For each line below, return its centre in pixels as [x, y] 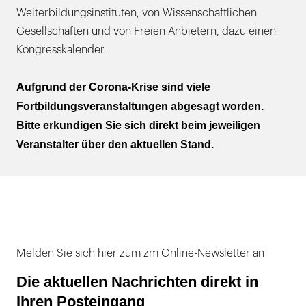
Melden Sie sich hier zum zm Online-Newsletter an [140, 253]
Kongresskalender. [61, 50]
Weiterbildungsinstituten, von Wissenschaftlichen [137, 13]
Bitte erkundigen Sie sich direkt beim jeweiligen [138, 125]
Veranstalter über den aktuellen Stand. [115, 144]
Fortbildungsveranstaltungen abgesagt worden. [140, 106]
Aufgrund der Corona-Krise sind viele [113, 87]
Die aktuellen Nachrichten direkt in [137, 281]
